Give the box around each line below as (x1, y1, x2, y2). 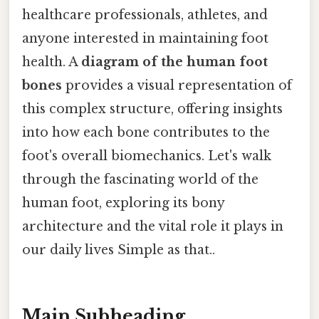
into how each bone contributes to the (22, 125, 270, 141)
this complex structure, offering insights (22, 101, 283, 117)
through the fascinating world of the (22, 172, 258, 188)
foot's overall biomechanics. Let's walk (22, 148, 271, 164)
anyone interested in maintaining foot (22, 31, 268, 47)
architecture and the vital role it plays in (22, 219, 283, 235)
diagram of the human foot (81, 54, 268, 70)
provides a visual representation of (62, 78, 292, 94)
